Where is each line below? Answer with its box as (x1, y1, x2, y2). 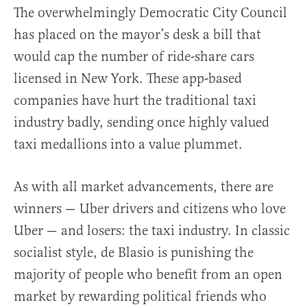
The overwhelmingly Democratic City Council (14, 4, 287, 22)
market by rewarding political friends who (14, 288, 267, 306)
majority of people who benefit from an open (14, 266, 282, 284)
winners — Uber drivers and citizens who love (14, 200, 286, 218)
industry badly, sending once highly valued (14, 114, 269, 132)
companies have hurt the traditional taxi (14, 92, 256, 110)
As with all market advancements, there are (14, 178, 273, 196)
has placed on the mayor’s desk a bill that (14, 26, 261, 44)
